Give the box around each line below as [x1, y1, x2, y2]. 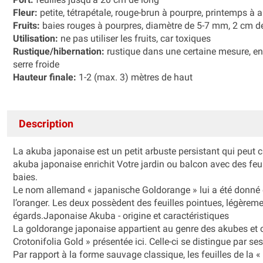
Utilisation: [13, 32, 58, 44]
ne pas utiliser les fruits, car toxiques [58, 32, 211, 44]
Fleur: [13, 6, 38, 18]
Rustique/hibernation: [13, 45, 104, 57]
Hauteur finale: [13, 71, 76, 83]
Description [19, 117, 73, 130]
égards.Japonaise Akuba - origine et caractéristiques [13, 210, 231, 221]
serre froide [13, 58, 59, 70]
